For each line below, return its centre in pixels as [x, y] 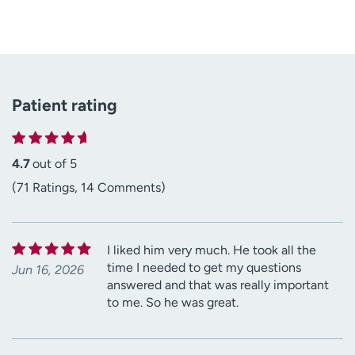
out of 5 [55, 164]
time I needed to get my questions [204, 268]
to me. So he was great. [173, 303]
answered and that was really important [218, 285]
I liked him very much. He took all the [212, 250]
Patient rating [65, 105]
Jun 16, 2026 [48, 270]
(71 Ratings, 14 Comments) [89, 188]
